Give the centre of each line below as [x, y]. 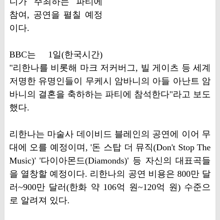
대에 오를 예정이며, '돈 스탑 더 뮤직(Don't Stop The [110, 147]
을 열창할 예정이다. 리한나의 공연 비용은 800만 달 [110, 174]
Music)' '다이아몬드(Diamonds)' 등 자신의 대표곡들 [110, 161]
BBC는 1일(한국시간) [56, 55]
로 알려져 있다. [39, 200]
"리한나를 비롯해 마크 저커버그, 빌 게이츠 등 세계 [110, 68]
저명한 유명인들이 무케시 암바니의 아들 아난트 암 [110, 81]
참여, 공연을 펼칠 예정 [56, 15]
